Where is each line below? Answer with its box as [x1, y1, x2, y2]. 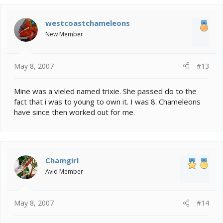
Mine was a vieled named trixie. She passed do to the [14, 86, 197, 96]
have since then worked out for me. [14, 107, 135, 117]
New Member [45, 30, 83, 39]
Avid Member [45, 167, 83, 176]
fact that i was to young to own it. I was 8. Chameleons [14, 96, 201, 107]
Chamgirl [45, 155, 79, 165]
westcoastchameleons [45, 18, 130, 28]
